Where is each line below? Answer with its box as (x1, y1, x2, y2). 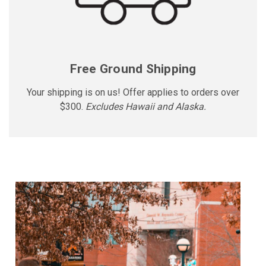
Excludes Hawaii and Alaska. (85, 100, 206, 112)
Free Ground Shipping (69, 61, 197, 76)
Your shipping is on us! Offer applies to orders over (27, 86, 239, 98)
